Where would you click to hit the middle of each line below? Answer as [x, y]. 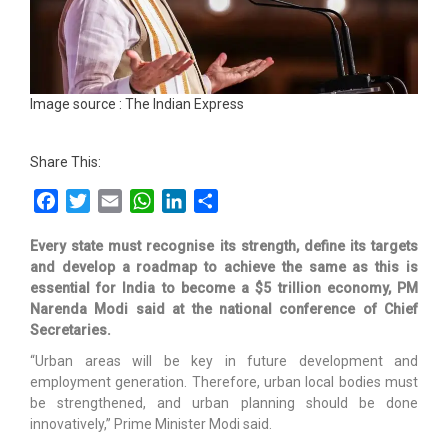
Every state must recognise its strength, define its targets [224, 245]
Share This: [65, 161]
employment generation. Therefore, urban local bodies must [224, 381]
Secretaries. [70, 329]
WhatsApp [190, 200]
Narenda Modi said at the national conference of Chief [224, 308]
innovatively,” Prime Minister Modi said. [151, 423]
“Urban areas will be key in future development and [224, 360]
